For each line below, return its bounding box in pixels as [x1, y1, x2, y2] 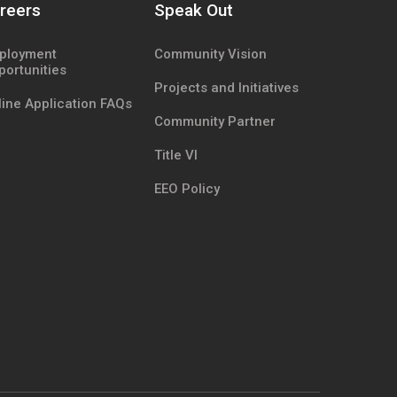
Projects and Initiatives [154, 79, 300, 96]
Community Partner [154, 113, 276, 129]
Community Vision [154, 45, 268, 62]
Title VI [154, 146, 198, 163]
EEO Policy [154, 180, 221, 197]
